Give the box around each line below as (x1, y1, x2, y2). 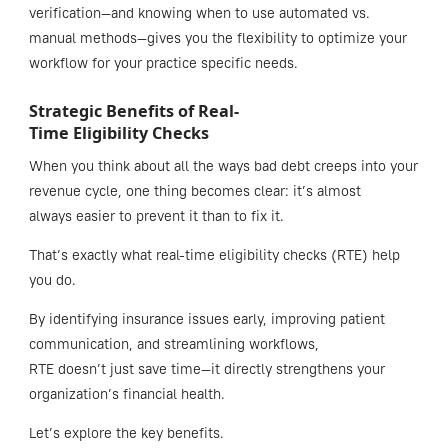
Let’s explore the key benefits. (28, 424, 224, 443)
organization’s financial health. (28, 385, 229, 404)
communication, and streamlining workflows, (28, 335, 319, 354)
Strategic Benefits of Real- (28, 100, 239, 123)
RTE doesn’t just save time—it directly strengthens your (28, 360, 385, 379)
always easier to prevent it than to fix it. (28, 207, 288, 226)
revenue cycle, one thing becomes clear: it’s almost (28, 182, 361, 201)
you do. (28, 271, 76, 290)
